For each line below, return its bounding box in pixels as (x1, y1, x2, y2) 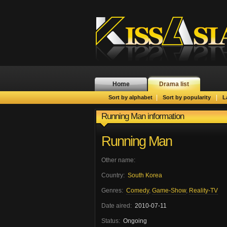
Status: (101, 217, 120, 224)
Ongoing (120, 217, 164, 224)
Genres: (101, 187, 123, 194)
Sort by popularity (163, 94, 211, 100)
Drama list (159, 81, 189, 88)
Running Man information (101, 111, 184, 121)
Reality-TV (189, 187, 218, 194)
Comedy (126, 187, 149, 194)
